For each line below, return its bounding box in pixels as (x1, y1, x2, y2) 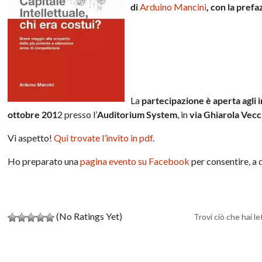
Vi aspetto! (8, 132, 54, 143)
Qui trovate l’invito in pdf (54, 132, 153, 143)
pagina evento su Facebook (80, 155, 190, 167)
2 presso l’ (57, 108, 98, 120)
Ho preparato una (8, 155, 81, 167)
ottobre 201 (8, 108, 58, 120)
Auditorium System (97, 108, 178, 120)
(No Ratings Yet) (54, 210, 123, 222)
